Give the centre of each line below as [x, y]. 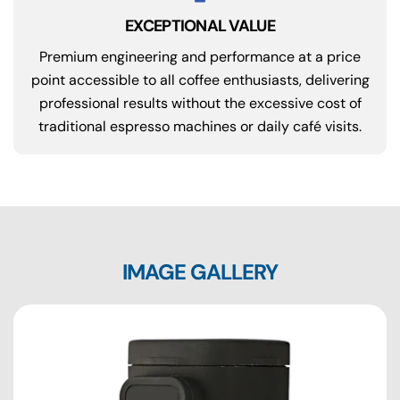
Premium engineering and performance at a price [200, 56]
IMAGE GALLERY [200, 271]
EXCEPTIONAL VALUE [200, 25]
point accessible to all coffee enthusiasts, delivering [200, 79]
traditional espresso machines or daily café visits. [200, 126]
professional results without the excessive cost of [200, 103]
